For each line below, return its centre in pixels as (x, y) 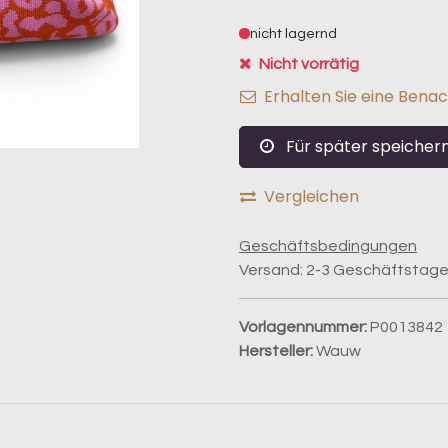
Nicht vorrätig (307, 63)
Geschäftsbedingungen (328, 245)
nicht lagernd (294, 33)
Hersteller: (277, 350)
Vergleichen (311, 196)
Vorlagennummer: (304, 326)
